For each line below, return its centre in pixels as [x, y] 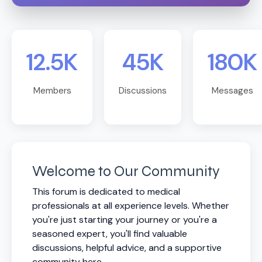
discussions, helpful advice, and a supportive [127, 248]
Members [52, 91]
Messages [232, 91]
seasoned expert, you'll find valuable [110, 234]
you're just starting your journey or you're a [125, 220]
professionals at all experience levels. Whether [131, 206]
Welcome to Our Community [126, 172]
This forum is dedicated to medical [106, 192]
